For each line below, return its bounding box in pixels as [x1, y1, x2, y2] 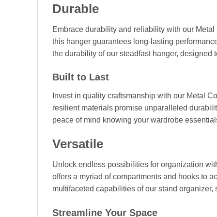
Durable [52, 1, 99, 15]
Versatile [52, 137, 103, 151]
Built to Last [52, 72, 109, 83]
